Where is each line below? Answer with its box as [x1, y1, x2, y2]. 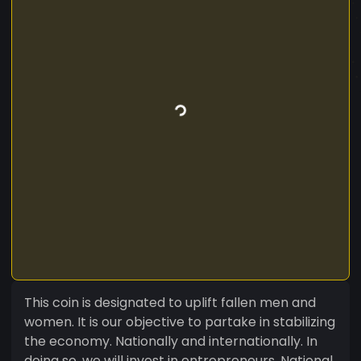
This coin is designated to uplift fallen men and [24, 293, 316, 312]
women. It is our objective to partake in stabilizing [24, 312, 335, 331]
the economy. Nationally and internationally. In [24, 331, 317, 351]
